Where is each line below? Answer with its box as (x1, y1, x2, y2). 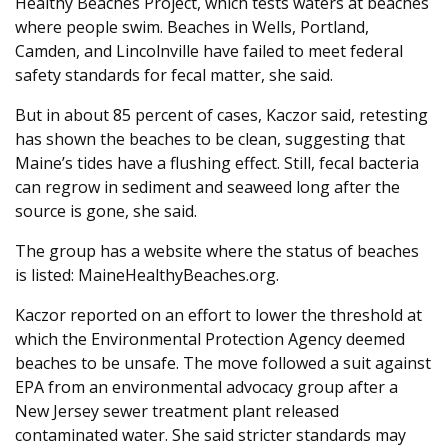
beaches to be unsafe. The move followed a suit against (15, 352, 431, 375)
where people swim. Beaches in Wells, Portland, (15, 16, 369, 39)
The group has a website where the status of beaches (15, 240, 419, 263)
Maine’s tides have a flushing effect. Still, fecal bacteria (15, 152, 419, 175)
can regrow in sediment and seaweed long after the (15, 176, 400, 199)
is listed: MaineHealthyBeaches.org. (15, 264, 279, 287)
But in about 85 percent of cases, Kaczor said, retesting (15, 104, 428, 127)
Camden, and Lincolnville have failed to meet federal (15, 40, 403, 63)
